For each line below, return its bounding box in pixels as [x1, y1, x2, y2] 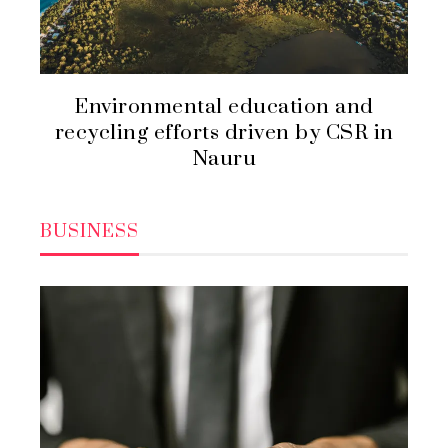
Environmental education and [74, 93, 374, 120]
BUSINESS [40, 219, 139, 243]
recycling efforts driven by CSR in [54, 119, 394, 146]
